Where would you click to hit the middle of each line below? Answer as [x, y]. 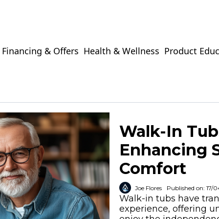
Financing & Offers [41, 51]
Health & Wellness [122, 51]
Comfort [153, 168]
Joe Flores [148, 188]
